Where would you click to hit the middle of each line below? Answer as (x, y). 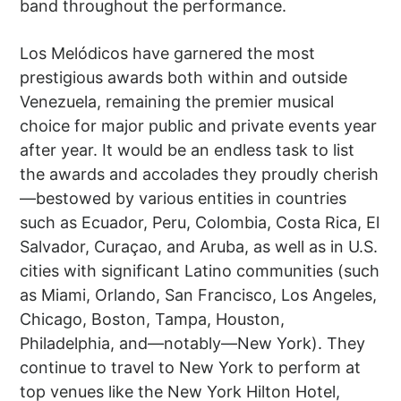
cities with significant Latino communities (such (200, 271)
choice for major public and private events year (199, 126)
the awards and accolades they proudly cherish (200, 175)
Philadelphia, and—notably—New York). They (193, 344)
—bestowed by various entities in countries (183, 199)
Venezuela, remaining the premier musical (177, 102)
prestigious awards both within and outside (184, 78)
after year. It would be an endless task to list (188, 150)
